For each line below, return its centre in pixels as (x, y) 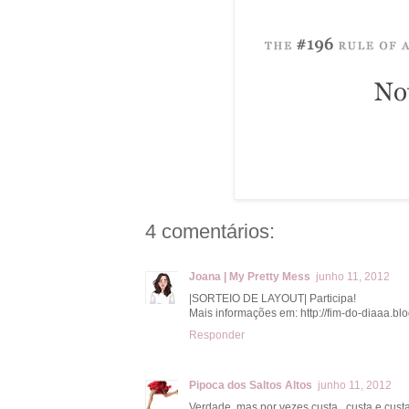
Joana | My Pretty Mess (250, 276)
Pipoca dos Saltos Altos (251, 385)
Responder (217, 335)
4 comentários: (210, 231)
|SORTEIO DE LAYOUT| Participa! (273, 298)
